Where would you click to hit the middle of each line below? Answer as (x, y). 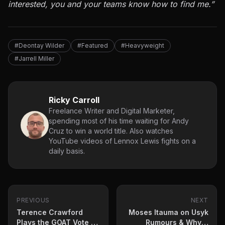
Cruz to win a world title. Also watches (111, 131)
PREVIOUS (33, 200)
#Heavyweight (143, 45)
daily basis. (67, 151)
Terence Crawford (50, 212)
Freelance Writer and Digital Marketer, (112, 110)
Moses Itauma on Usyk (168, 212)
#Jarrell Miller (34, 58)
